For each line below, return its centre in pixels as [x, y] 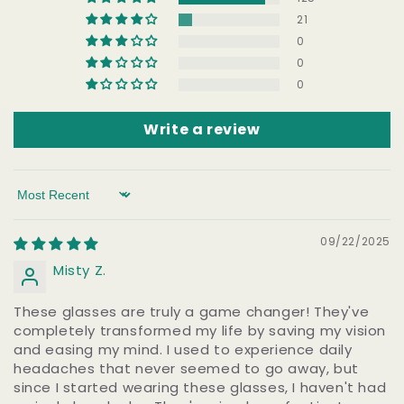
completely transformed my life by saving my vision [200, 330]
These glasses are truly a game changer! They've [192, 311]
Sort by [39, 203]
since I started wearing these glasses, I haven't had [200, 387]
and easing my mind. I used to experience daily [183, 349]
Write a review [202, 129]
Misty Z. [80, 270]
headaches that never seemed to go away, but [186, 368]
